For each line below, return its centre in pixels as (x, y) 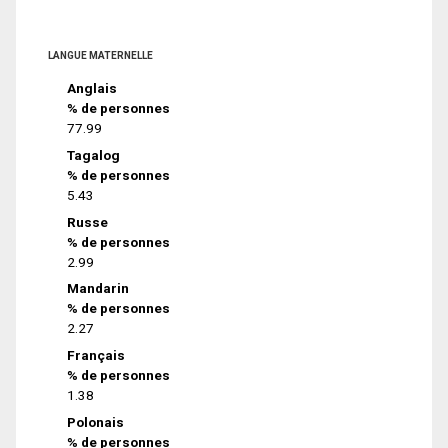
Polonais (96, 422)
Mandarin (98, 288)
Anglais (92, 88)
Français (96, 355)
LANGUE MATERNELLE (100, 56)
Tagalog (94, 154)
